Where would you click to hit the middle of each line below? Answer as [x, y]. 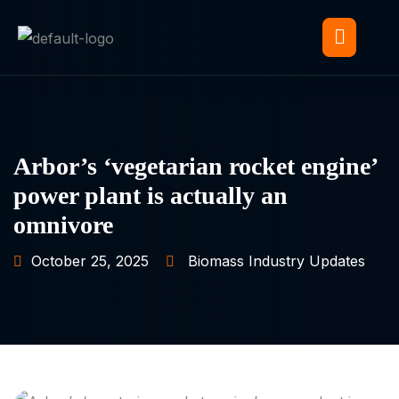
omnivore [63, 225]
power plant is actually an [151, 195]
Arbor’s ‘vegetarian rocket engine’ [195, 166]
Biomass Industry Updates [277, 261]
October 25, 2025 [90, 261]
